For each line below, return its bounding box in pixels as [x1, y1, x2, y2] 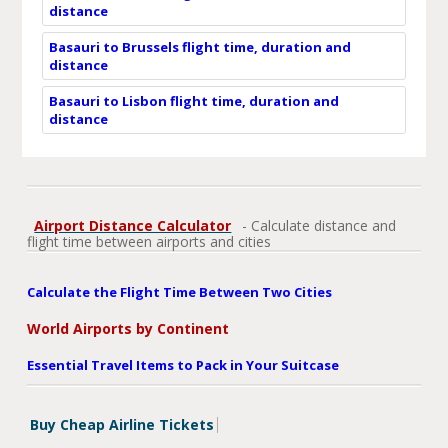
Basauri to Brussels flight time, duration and [48, 37, 351, 56]
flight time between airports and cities [27, 231, 272, 251]
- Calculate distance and [238, 215, 397, 235]
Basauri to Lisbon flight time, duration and [48, 91, 339, 110]
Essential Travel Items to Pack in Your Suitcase [27, 355, 340, 374]
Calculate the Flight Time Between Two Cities [27, 282, 333, 301]
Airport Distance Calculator [34, 215, 232, 235]
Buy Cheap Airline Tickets [30, 414, 215, 434]
